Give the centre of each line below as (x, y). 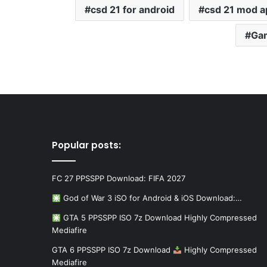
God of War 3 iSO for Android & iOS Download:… (151, 198)
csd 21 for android (132, 10)
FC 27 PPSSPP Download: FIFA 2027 (119, 178)
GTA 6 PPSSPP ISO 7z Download (112, 250)
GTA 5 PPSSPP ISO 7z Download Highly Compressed (159, 218)
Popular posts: (86, 145)
